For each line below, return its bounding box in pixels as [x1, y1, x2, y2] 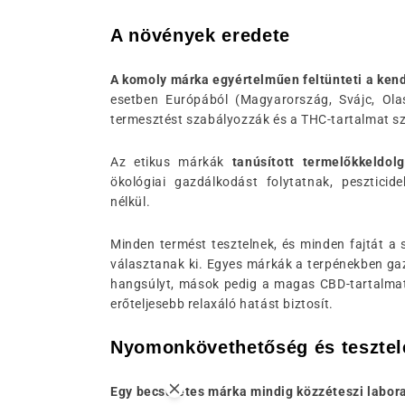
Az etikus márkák [110, 155, 232, 169]
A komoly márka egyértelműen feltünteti [110, 72, 363, 87]
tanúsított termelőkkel [231, 155, 378, 169]
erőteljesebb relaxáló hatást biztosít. [110, 297, 334, 311]
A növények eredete [110, 25, 290, 45]
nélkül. [110, 194, 151, 209]
